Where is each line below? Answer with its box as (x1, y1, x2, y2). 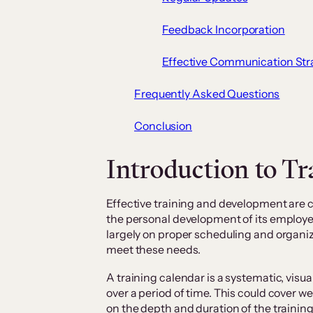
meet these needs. (106, 242, 201, 257)
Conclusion (134, 119, 192, 133)
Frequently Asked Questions (134, 87, 280, 101)
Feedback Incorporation (162, 22, 285, 37)
